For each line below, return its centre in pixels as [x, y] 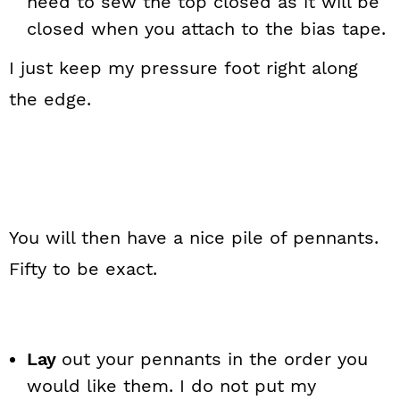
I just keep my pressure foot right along [183, 68]
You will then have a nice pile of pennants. [197, 237]
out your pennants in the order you [215, 359]
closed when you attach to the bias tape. [206, 29]
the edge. [50, 99]
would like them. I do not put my [171, 386]
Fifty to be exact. [83, 269]
